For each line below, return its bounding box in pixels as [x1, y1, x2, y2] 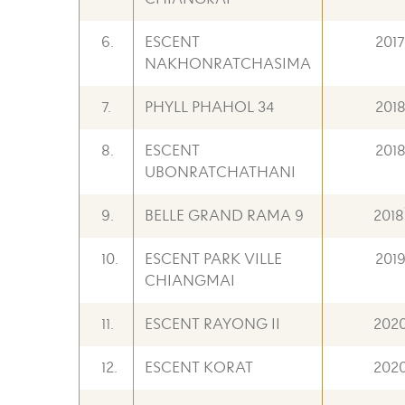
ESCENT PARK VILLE [145, 250, 282, 269]
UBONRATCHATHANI [145, 163, 296, 183]
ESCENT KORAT [145, 358, 253, 378]
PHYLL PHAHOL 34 [145, 98, 274, 118]
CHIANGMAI [145, 271, 235, 291]
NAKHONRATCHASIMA [145, 54, 311, 74]
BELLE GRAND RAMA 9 [145, 206, 304, 226]
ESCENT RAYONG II [145, 315, 280, 334]
